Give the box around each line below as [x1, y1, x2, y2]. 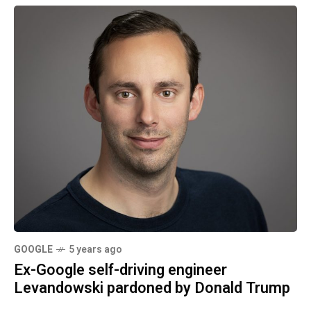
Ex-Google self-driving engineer [14, 259, 227, 282]
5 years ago [69, 242, 122, 258]
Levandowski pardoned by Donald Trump [14, 277, 290, 300]
